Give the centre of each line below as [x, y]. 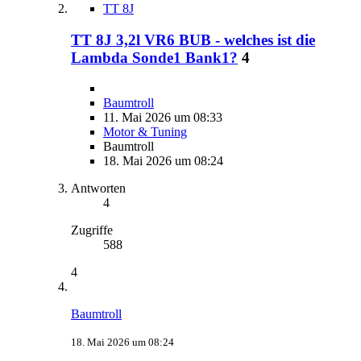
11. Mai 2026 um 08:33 [163, 118]
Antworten [98, 189]
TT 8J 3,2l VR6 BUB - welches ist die [193, 39]
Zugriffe [92, 230]
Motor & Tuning [145, 132]
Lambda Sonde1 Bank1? [154, 57]
